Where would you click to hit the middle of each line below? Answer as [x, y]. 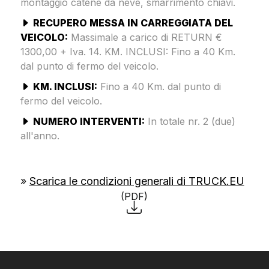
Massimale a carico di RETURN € [145, 37]
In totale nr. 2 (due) [190, 121]
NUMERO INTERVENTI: [89, 121]
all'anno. [40, 135]
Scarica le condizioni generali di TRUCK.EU [137, 181]
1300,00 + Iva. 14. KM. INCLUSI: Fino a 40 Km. [128, 51]
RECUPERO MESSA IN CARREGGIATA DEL [133, 23]
